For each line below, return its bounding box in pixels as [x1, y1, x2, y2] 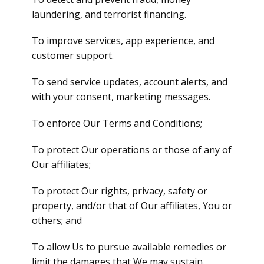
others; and [32, 214, 82, 227]
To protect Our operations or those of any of [32, 143, 232, 156]
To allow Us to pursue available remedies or [32, 240, 226, 253]
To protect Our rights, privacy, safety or [32, 184, 207, 197]
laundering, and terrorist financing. [32, 8, 186, 21]
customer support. [32, 49, 114, 62]
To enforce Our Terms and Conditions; [32, 117, 202, 130]
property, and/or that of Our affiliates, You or [32, 199, 232, 212]
